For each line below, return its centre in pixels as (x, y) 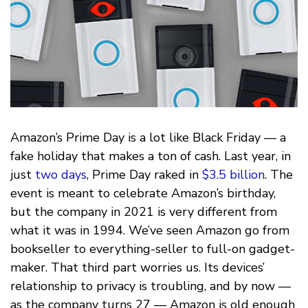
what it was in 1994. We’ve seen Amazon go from (150, 230)
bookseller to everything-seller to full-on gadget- (153, 249)
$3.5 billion (233, 174)
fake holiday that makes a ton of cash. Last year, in (151, 156)
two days (61, 174)
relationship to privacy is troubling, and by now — (151, 286)
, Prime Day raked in (144, 174)
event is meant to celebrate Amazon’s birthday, (143, 193)
